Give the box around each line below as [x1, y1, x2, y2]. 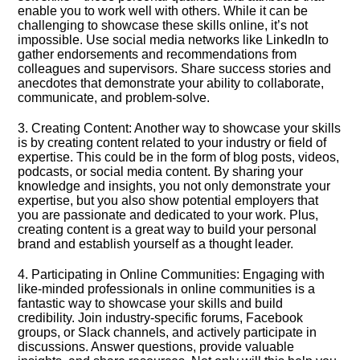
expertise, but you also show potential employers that [18, 194, 319, 207]
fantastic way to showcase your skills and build [18, 297, 284, 310]
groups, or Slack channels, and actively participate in [18, 325, 317, 339]
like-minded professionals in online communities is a [18, 282, 316, 296]
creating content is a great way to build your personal [18, 223, 317, 236]
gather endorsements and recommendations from [18, 47, 297, 61]
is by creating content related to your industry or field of [18, 136, 327, 149]
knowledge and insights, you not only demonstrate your [18, 179, 331, 193]
